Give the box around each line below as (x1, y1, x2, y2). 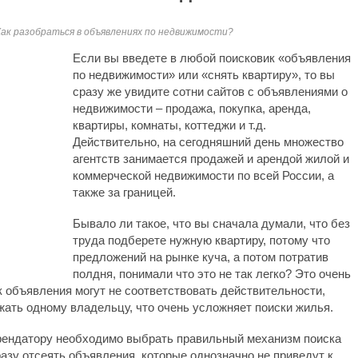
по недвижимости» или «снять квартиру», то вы (73, 68, 335, 82)
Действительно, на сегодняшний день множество (73, 135, 344, 149)
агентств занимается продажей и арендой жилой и (73, 152, 349, 165)
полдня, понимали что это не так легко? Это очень (73, 267, 351, 280)
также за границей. (73, 185, 176, 199)
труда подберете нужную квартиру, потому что (73, 233, 330, 247)
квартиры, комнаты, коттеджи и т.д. (73, 118, 266, 132)
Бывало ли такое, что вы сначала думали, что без (73, 217, 350, 230)
